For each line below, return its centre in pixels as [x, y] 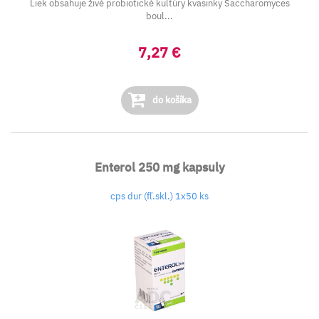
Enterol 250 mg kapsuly [159, 167]
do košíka [171, 100]
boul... [159, 16]
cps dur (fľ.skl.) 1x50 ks [159, 196]
